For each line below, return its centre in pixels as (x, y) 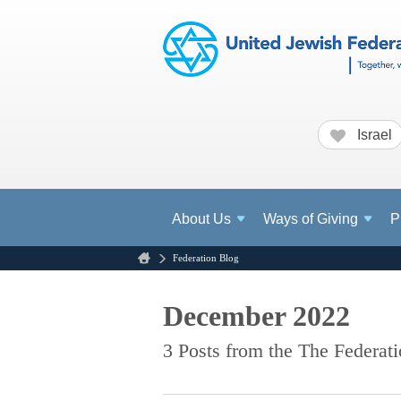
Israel (373, 134)
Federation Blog (206, 257)
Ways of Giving (311, 219)
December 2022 (256, 316)
